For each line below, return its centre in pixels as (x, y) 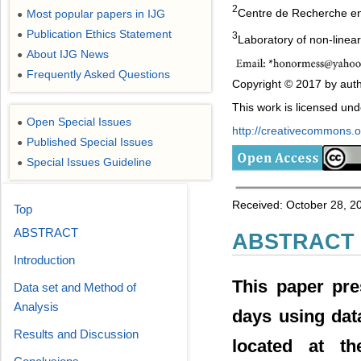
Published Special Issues (90, 142)
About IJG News (68, 54)
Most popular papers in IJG (96, 14)
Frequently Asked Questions (98, 74)
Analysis (36, 307)
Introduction (44, 260)
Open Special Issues (79, 122)
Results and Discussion (76, 334)
